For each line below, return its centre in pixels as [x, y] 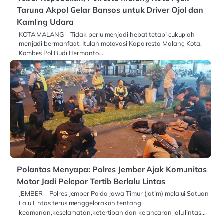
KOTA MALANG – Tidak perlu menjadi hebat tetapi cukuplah [107, 34]
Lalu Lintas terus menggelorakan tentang [80, 203]
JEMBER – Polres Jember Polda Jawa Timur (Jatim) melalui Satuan [114, 193]
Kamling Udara [45, 21]
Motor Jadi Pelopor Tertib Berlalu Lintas [91, 181]
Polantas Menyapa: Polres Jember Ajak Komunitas [112, 169]
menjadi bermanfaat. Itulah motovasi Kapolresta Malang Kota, [110, 43]
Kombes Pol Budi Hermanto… [61, 53]
